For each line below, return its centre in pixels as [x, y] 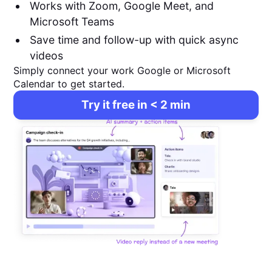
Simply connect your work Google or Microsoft [122, 70]
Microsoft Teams [72, 21]
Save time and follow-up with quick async [134, 39]
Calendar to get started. [69, 83]
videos [46, 55]
